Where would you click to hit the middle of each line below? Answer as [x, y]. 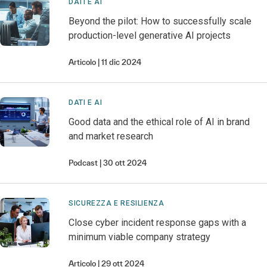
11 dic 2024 [122, 62]
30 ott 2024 [125, 163]
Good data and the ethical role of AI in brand [159, 122]
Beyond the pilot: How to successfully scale [160, 21]
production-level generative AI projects [150, 35]
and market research [111, 136]
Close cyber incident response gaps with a [158, 223]
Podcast [83, 163]
